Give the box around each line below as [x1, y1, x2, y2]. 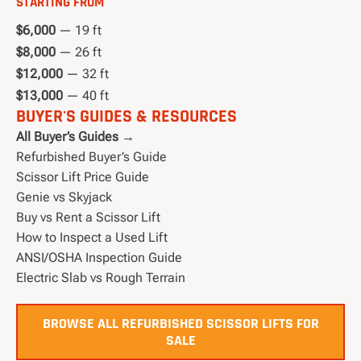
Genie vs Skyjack [16, 189, 112, 205]
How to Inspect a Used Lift [16, 230, 168, 246]
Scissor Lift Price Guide [16, 169, 149, 185]
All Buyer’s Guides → [16, 129, 135, 145]
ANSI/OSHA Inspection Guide [16, 250, 182, 266]
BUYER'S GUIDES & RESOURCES [16, 106, 237, 128]
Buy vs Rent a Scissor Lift [16, 210, 160, 226]
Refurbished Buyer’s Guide [16, 149, 167, 165]
